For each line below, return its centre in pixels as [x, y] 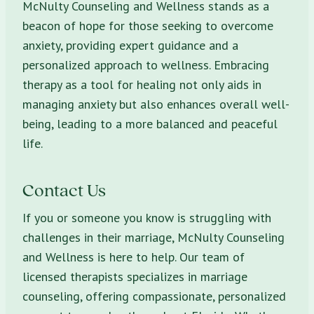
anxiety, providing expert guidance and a [130, 45]
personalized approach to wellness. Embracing [146, 64]
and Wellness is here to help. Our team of [134, 257]
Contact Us [64, 189]
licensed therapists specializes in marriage [135, 276]
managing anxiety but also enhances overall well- [156, 104]
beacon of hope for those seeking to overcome [148, 25]
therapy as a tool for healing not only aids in [142, 84]
